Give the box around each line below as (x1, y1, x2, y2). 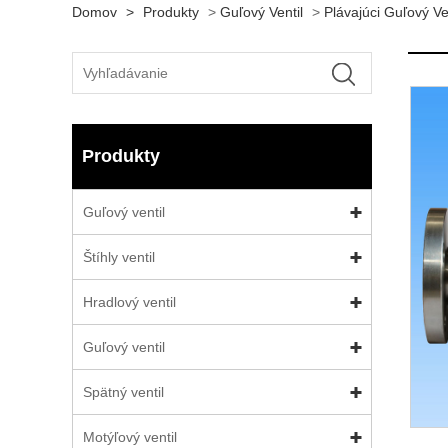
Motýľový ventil (83, 429, 177, 445)
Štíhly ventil (83, 249, 155, 265)
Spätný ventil (83, 384, 164, 400)
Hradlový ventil (83, 294, 176, 310)
